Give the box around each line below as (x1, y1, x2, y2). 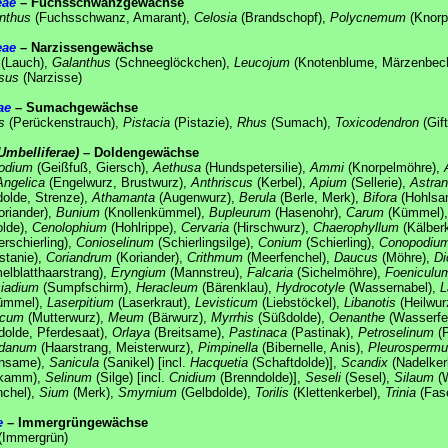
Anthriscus (191, 174, 253, 190)
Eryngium (111, 264, 166, 280)
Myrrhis (211, 309, 254, 325)
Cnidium (169, 369, 216, 385)
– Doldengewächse (79, 144, 199, 160)
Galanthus (52, 54, 111, 70)
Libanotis (344, 294, 396, 310)
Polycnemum (330, 9, 406, 25)
